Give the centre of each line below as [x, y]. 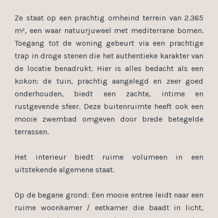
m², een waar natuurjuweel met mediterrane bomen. [109, 30]
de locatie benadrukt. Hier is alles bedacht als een [109, 68]
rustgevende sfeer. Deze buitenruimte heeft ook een [109, 106]
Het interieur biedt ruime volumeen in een [109, 157]
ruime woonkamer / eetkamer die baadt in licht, [109, 208]
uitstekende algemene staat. [64, 170]
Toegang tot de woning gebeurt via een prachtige [109, 43]
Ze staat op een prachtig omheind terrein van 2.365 [109, 18]
